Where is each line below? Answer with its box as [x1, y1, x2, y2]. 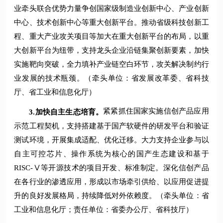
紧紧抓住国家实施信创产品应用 [103, 107, 209, 115]
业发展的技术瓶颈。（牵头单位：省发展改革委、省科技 [14, 74, 209, 83]
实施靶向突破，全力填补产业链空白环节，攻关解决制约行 [14, 60, 209, 69]
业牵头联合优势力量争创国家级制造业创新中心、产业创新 [14, 4, 209, 13]
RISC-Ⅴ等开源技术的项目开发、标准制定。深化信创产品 [14, 163, 209, 172]
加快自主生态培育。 [35, 108, 104, 116]
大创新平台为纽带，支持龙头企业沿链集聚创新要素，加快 [14, 46, 209, 55]
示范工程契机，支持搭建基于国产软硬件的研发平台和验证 [14, 121, 209, 130]
